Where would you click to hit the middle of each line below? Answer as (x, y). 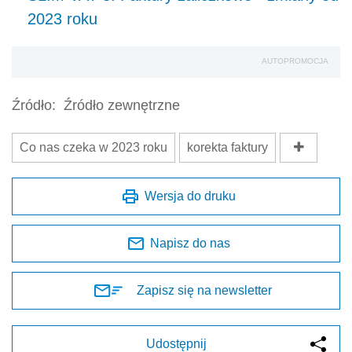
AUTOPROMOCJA (295, 61)
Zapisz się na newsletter (204, 291)
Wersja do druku (190, 196)
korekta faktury (227, 148)
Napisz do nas (190, 244)
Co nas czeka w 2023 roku (93, 148)
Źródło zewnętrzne (122, 106)
